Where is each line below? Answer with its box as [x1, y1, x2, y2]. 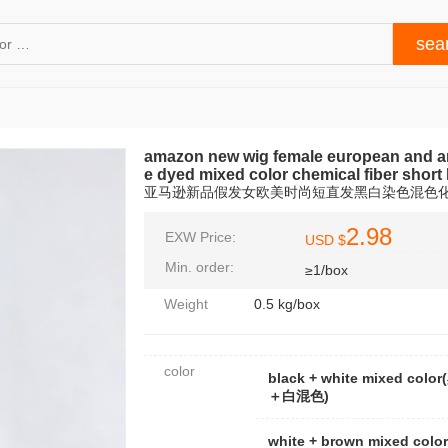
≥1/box [305, 262, 348, 278]
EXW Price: [165, 229, 236, 245]
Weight [164, 296, 208, 312]
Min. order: [165, 259, 234, 275]
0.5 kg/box [254, 296, 320, 312]
